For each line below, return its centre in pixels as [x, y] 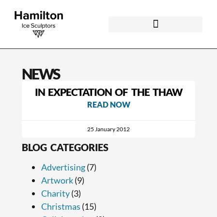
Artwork [57, 180]
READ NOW [108, 104]
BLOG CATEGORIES [65, 147]
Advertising [63, 167]
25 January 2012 [108, 129]
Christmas [61, 206]
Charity [55, 193]
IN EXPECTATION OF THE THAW [108, 92]
